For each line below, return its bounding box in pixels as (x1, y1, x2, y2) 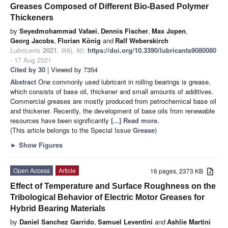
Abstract (10, 76, 38, 87)
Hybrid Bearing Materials (10, 204, 105, 213)
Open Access (13, 165, 50, 175)
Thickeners (10, 13, 53, 22)
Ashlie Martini (167, 216, 211, 226)
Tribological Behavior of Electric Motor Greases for (10, 192, 205, 202)
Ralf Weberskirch (115, 35, 168, 45)
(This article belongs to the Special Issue (10, 125, 133, 135)
